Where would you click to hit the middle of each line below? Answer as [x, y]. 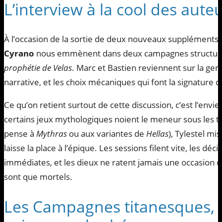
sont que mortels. [38, 177]
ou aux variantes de [107, 134]
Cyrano [19, 54]
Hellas [157, 134]
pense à [20, 134]
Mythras [52, 134]
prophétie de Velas [38, 68]
